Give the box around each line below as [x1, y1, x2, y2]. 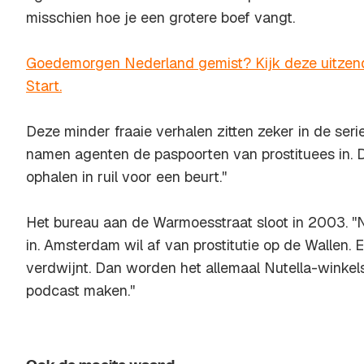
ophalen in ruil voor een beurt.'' [26, 167, 227, 186]
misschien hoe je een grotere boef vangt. [26, 8, 295, 27]
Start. [26, 76, 62, 95]
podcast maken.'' [26, 281, 135, 300]
